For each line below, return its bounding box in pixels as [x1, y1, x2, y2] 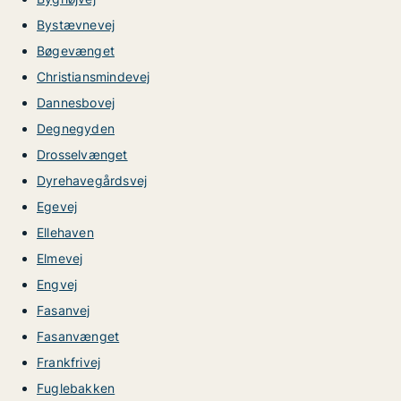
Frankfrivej [37, 354, 101, 370]
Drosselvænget [37, 147, 128, 162]
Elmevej [37, 251, 83, 266]
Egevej [37, 199, 78, 214]
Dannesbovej [37, 95, 115, 110]
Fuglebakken [37, 380, 115, 396]
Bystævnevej [37, 17, 115, 32]
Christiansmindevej [37, 69, 150, 84]
